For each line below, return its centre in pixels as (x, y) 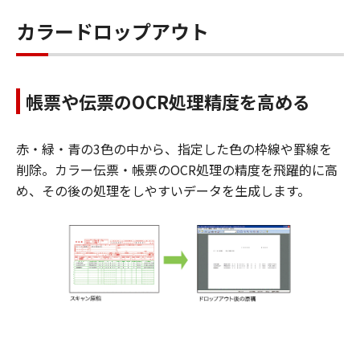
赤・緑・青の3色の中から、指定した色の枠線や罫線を (174, 148)
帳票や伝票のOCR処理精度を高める (168, 101)
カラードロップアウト (112, 31)
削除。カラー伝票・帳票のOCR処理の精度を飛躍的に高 (177, 169)
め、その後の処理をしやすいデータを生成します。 (163, 190)
